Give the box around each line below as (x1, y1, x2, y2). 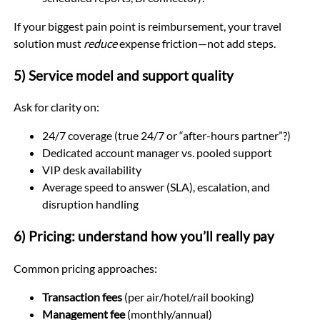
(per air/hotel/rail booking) (121, 289, 254, 304)
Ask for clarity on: (13, 100, 99, 114)
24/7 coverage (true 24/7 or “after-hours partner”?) (41, 129, 291, 143)
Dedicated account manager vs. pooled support (41, 146, 272, 160)
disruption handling (41, 197, 139, 211)
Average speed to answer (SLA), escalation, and (41, 180, 270, 194)
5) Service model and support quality (13, 67, 234, 84)
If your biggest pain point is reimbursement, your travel (13, 19, 281, 33)
